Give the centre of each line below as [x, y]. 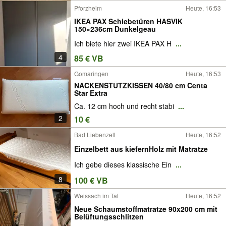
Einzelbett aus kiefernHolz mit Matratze [141, 149]
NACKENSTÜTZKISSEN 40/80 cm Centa [141, 85]
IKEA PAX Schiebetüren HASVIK [128, 21]
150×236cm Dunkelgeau [115, 29]
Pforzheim [88, 8]
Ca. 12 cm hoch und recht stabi [125, 106]
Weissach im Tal [96, 195]
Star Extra [91, 93]
